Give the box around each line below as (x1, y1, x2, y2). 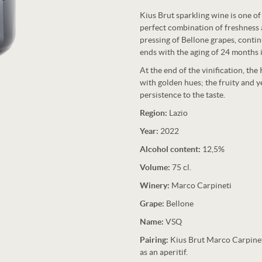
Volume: (140, 163, 170, 172)
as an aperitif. (140, 247, 188, 257)
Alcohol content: (140, 144, 201, 154)
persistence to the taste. (140, 90, 225, 99)
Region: (140, 108, 167, 118)
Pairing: (140, 235, 168, 244)
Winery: (140, 181, 170, 190)
